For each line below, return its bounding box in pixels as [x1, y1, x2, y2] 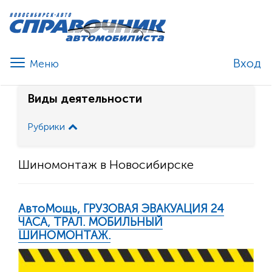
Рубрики [27, 121, 65, 133]
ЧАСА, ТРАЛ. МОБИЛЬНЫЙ [18, 215, 163, 229]
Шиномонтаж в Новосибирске [18, 157, 194, 172]
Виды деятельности [27, 92, 142, 106]
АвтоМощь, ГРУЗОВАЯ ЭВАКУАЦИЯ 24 [18, 202, 224, 216]
